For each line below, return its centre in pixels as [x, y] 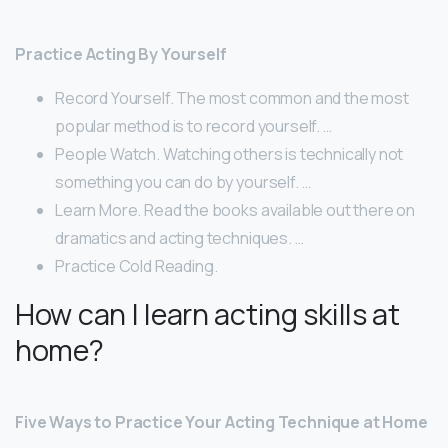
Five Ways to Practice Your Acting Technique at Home [221, 422]
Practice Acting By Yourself [121, 54]
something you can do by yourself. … [183, 182]
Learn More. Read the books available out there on [235, 210]
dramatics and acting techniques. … [179, 238]
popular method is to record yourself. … [193, 126]
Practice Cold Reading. [136, 266]
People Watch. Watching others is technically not [229, 154]
